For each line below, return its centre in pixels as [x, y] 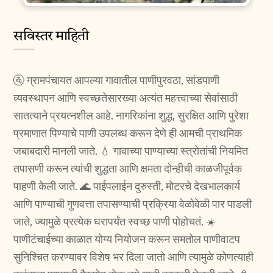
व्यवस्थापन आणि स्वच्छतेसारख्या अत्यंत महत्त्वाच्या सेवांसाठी [126, 98]
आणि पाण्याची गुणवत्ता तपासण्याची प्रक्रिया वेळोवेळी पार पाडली [133, 204]
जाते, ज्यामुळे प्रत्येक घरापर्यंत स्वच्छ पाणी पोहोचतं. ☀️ [115, 222]
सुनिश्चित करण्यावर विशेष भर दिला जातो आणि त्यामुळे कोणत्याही [134, 257]
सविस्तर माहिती [51, 37]
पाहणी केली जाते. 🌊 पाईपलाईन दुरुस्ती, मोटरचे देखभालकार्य [127, 186]
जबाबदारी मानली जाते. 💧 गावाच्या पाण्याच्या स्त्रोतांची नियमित [131, 151]
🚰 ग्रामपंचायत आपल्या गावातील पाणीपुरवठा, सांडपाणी [117, 80]
